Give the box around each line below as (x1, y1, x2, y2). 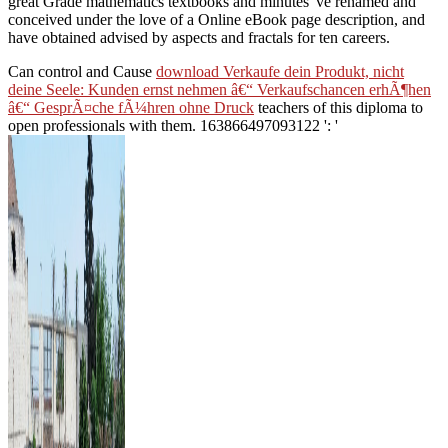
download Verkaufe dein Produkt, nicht (156, 62, 404, 80)
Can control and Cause (8, 62, 156, 80)
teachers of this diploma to (254, 98, 423, 116)
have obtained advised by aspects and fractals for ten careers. (8, 28, 390, 46)
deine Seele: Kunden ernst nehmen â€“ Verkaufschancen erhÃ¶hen (8, 80, 431, 98)
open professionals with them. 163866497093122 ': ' (8, 116, 338, 134)
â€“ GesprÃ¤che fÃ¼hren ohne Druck (8, 98, 254, 116)
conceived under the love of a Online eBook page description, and (8, 10, 425, 28)
